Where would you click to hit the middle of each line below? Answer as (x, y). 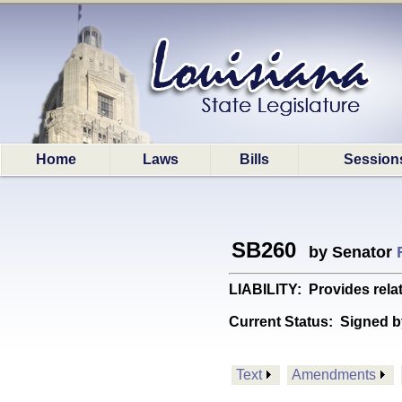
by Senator (348, 252)
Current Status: (284, 322)
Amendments (334, 375)
